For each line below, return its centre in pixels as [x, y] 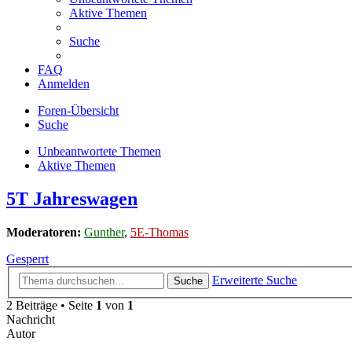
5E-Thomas [159, 233]
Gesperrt [27, 259]
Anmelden [64, 84]
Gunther [104, 233]
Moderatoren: [44, 233]
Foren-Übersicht [78, 111]
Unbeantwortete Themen [99, 152]
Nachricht [31, 319]
